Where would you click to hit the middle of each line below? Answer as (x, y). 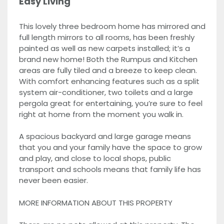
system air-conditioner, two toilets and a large (106, 92)
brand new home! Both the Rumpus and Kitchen (108, 59)
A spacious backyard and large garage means (105, 136)
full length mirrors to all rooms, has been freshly (106, 37)
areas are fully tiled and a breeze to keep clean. (108, 70)
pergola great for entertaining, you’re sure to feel (110, 103)
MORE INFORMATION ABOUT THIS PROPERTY (95, 202)
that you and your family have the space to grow (110, 147)
